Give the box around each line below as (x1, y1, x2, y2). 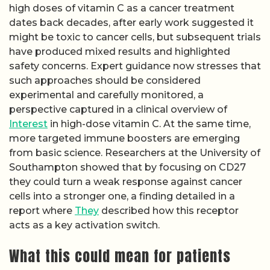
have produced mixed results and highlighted (9, 45, 230, 57)
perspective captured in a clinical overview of (9, 103, 227, 115)
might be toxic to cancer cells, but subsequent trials (9, 31, 261, 43)
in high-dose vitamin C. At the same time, (48, 118, 251, 130)
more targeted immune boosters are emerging (9, 132, 240, 144)
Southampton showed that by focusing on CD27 (9, 161, 246, 173)
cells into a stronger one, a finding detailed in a (9, 190, 235, 202)
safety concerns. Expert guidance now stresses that (9, 60, 261, 72)
